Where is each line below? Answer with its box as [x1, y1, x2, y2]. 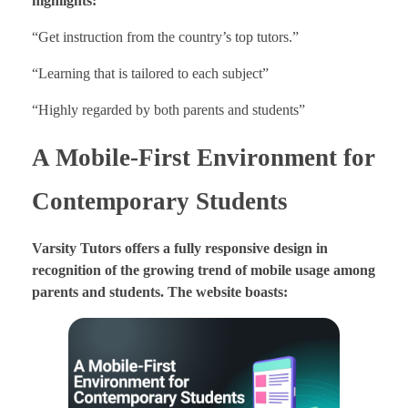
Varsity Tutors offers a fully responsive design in [32, 240, 328, 256]
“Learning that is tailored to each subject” [32, 65, 269, 81]
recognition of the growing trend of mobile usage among [32, 261, 375, 278]
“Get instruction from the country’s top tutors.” [32, 28, 299, 45]
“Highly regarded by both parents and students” [32, 101, 305, 117]
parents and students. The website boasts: [32, 283, 288, 300]
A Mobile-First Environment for [32, 143, 375, 171]
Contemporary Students [32, 187, 288, 215]
